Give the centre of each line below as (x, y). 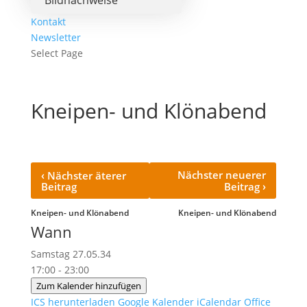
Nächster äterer (85, 175)
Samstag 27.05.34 (76, 254)
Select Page (57, 53)
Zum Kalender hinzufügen (88, 286)
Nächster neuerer (222, 175)
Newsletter (56, 37)
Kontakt (48, 22)
